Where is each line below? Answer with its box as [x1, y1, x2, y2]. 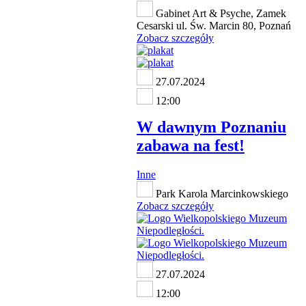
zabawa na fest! [137, 136, 245, 154]
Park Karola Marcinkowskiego [153, 187, 288, 199]
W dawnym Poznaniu [137, 117, 286, 136]
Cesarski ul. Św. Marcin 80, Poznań [137, 19, 291, 31]
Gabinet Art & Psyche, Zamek [153, 7, 286, 19]
